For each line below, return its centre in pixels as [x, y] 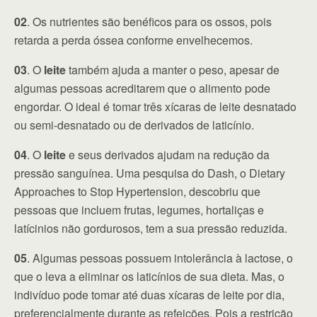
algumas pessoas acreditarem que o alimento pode [142, 88]
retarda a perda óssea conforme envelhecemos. [133, 40]
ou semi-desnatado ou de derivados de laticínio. [134, 125]
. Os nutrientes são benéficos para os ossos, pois [149, 22]
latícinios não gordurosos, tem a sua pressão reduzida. [151, 229]
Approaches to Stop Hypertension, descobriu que [137, 192]
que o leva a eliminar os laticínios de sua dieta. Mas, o [149, 277]
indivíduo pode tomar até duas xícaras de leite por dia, [149, 295]
